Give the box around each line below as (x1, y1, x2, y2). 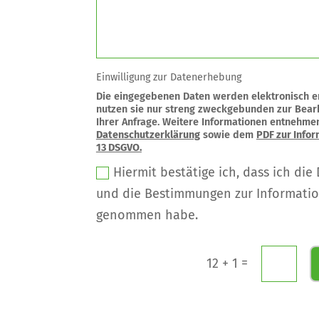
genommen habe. (95, 206, 198, 223)
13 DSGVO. (95, 141, 142, 154)
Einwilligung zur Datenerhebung (95, 70, 241, 83)
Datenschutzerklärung (95, 128, 200, 141)
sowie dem (199, 128, 256, 141)
